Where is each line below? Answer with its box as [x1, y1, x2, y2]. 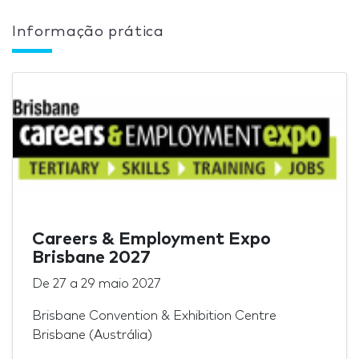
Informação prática [12, 24, 164, 39]
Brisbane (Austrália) [32, 328, 152, 341]
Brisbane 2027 [32, 248, 151, 267]
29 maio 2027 [81, 276, 161, 290]
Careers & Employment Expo [32, 230, 271, 248]
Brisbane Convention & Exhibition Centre [32, 309, 276, 322]
